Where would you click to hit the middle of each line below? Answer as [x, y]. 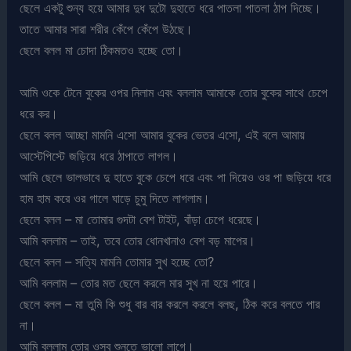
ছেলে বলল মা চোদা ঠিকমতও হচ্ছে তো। [102, 51]
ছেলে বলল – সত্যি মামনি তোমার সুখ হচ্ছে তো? [117, 261]
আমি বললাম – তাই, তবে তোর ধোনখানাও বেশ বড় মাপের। [138, 240]
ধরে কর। [39, 113]
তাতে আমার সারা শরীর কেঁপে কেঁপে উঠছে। [107, 29]
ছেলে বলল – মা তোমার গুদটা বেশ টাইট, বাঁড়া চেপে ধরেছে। [141, 219]
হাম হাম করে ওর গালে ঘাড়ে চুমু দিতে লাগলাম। [115, 198]
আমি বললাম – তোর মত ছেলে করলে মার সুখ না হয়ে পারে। [139, 282]
